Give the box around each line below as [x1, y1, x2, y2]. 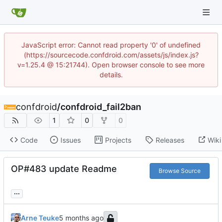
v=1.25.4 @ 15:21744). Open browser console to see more [17, 60, 205, 69]
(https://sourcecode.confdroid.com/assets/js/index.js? [23, 51, 199, 59]
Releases [155, 135, 184, 144]
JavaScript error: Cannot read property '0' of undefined [21, 41, 201, 49]
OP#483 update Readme [11, 164, 117, 174]
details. [99, 70, 123, 79]
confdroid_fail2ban [60, 102, 141, 112]
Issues [60, 135, 81, 144]
